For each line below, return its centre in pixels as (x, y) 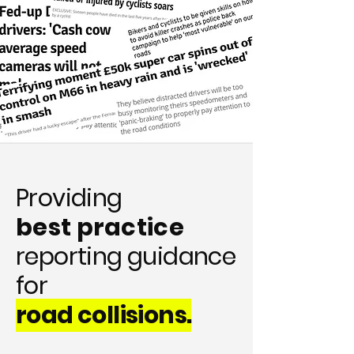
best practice (100, 228)
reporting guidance (126, 257)
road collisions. (104, 315)
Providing (72, 198)
